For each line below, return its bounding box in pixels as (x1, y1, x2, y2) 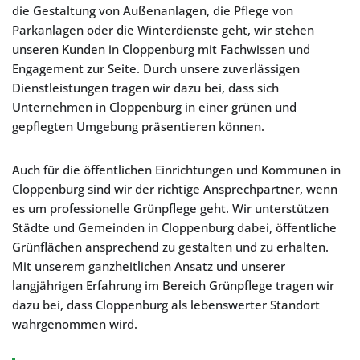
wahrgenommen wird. (12, 316, 137, 332)
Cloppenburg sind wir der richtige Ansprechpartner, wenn (12, 181, 337, 197)
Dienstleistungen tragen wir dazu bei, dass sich (12, 80, 279, 96)
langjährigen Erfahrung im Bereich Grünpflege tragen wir (12, 277, 334, 293)
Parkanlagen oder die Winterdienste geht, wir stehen (12, 22, 314, 38)
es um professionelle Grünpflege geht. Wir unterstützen (12, 200, 329, 216)
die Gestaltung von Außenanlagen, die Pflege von (12, 2, 293, 18)
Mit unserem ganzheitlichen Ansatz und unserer (12, 258, 285, 274)
